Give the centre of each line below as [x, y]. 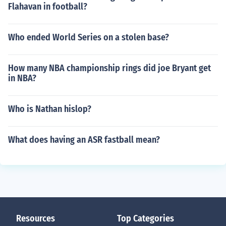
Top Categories [146, 218]
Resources [36, 218]
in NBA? [22, 78]
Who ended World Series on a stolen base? [89, 37]
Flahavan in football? [48, 7]
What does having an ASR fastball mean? [84, 140]
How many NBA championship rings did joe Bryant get [109, 68]
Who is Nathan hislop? [50, 109]
